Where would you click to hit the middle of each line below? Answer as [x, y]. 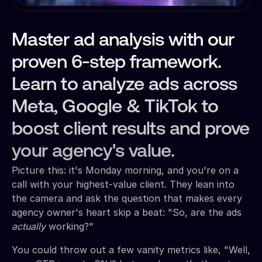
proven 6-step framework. [117, 63]
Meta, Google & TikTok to [115, 107]
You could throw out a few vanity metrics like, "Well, [131, 249]
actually [29, 226]
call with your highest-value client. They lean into [123, 184]
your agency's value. [93, 152]
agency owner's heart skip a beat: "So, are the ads [127, 212]
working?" [70, 226]
